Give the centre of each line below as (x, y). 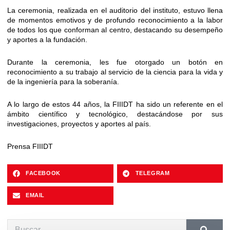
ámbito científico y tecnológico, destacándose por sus (115, 114)
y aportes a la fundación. (47, 39)
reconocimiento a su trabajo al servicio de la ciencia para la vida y (115, 72)
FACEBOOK (43, 173)
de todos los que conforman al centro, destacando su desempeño (115, 30)
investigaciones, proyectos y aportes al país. (79, 123)
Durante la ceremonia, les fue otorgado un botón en (115, 62)
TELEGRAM (152, 173)
